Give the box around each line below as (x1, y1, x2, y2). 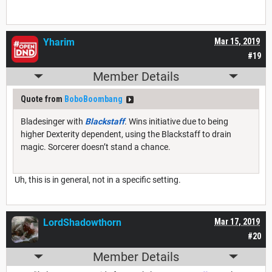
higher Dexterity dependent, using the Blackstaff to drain (21, 129, 231, 139)
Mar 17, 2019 (214, 216, 260, 226)
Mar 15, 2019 (214, 36, 260, 46)
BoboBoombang (64, 93, 123, 104)
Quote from (21, 93, 64, 104)
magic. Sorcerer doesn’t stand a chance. (21, 141, 171, 152)
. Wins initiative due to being (124, 116, 228, 126)
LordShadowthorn (43, 216, 121, 228)
